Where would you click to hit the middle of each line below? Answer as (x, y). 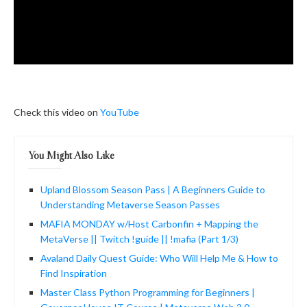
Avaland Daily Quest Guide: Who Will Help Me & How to (159, 258)
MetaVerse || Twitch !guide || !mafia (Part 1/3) (139, 238)
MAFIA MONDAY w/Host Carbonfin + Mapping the (149, 223)
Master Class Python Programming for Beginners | (148, 292)
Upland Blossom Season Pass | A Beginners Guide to (153, 189)
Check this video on (57, 112)
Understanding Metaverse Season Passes (130, 204)
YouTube (120, 112)
